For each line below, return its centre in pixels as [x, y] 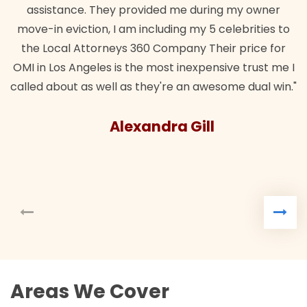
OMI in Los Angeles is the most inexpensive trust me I [153, 68]
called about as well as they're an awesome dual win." [153, 87]
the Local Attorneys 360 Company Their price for [153, 49]
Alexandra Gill [162, 127]
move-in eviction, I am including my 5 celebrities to [153, 29]
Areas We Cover [90, 292]
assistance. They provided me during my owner [153, 10]
